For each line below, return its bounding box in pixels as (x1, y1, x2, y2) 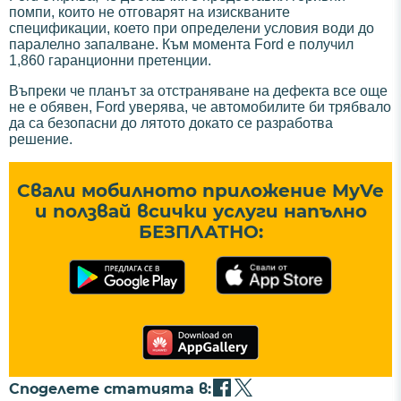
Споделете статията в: (9, 380, 211, 398)
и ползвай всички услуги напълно (34, 200, 367, 223)
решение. (9, 132, 73, 148)
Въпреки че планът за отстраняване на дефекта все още (9, 83, 388, 99)
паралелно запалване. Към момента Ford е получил (9, 37, 354, 53)
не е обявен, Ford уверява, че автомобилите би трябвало (9, 99, 391, 115)
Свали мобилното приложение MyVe (17, 180, 384, 202)
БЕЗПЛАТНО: (138, 221, 263, 243)
